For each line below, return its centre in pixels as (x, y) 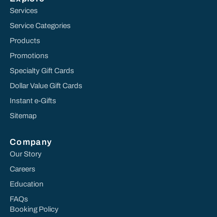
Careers (23, 169)
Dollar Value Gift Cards (46, 85)
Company (31, 142)
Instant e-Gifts (33, 101)
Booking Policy (34, 209)
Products (25, 40)
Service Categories (40, 25)
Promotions (29, 55)
